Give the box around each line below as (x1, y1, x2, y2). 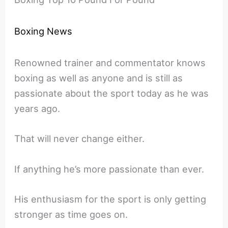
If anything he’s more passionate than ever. (14, 163, 205, 175)
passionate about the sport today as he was (14, 88, 209, 99)
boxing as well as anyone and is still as (14, 72, 183, 84)
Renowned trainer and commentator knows (14, 57, 206, 69)
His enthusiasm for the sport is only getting (14, 193, 207, 205)
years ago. (14, 103, 61, 115)
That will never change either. (14, 133, 145, 145)
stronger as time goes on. (14, 208, 128, 220)
